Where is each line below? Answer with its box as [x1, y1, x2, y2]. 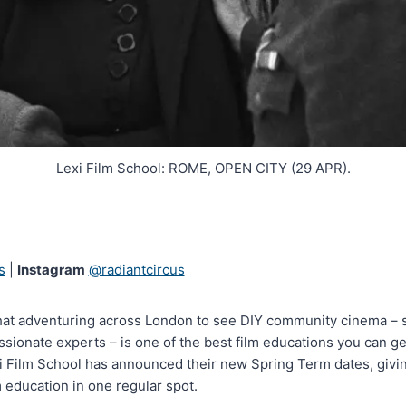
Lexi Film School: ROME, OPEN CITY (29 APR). [55, 159, 351, 177]
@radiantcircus [88, 260, 185, 278]
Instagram [16, 260, 85, 278]
